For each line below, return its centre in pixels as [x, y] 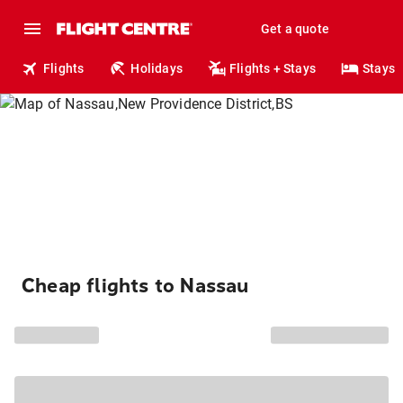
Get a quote [295, 29]
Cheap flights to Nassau [135, 286]
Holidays [157, 68]
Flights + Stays [273, 68]
